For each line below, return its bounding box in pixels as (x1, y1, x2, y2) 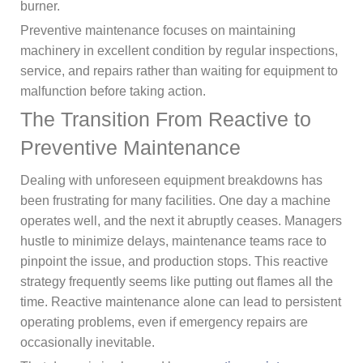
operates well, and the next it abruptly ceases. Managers (20, 214, 342, 228)
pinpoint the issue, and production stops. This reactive (20, 254, 328, 269)
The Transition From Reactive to (20, 108, 311, 131)
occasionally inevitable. (20, 335, 155, 350)
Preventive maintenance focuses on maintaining (20, 23, 296, 38)
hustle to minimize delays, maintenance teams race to (20, 234, 327, 249)
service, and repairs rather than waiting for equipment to (20, 64, 338, 79)
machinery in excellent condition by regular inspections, (20, 44, 338, 58)
